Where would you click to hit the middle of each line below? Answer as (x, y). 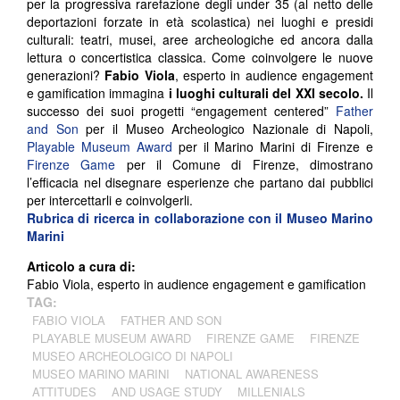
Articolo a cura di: (83, 266)
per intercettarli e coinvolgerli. (110, 200)
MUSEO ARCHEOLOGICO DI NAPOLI (133, 355)
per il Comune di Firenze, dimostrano (245, 164)
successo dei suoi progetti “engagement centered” (181, 110)
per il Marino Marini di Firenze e (273, 146)
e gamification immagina (98, 92)
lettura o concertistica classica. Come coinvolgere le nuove (200, 57)
